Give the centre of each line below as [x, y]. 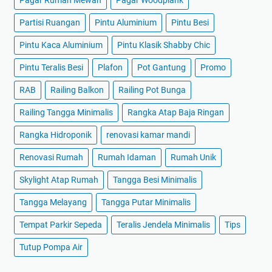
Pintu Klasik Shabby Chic [164, 45]
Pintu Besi [190, 23]
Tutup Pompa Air [51, 247]
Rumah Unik [193, 158]
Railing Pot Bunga [152, 90]
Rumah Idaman [127, 158]
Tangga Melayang [53, 202]
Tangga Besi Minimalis [155, 180]
